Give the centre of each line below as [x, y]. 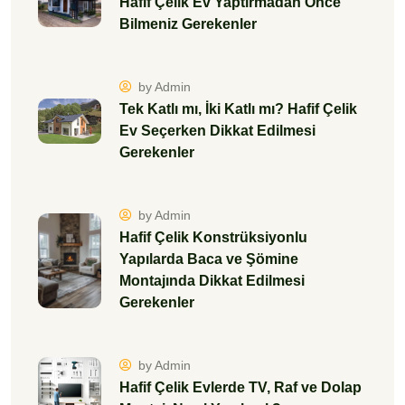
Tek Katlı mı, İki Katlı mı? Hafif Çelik [238, 108]
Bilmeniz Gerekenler [188, 24]
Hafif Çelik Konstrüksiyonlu [213, 237]
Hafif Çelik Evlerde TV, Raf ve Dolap [240, 387]
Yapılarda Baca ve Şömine [209, 259]
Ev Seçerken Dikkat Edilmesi [217, 130]
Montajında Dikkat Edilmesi [212, 280]
